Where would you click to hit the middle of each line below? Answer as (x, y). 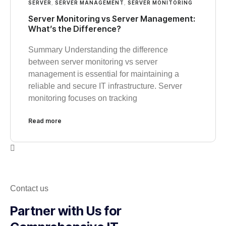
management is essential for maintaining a (104, 74)
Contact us (29, 189)
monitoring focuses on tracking (83, 98)
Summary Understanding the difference (98, 50)
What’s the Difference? (75, 29)
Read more (45, 121)
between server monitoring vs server (93, 62)
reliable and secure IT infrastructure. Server (105, 86)
